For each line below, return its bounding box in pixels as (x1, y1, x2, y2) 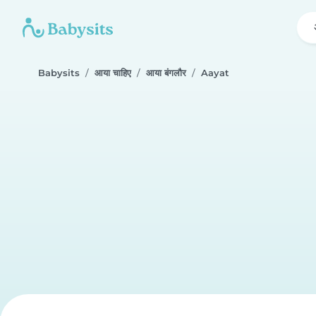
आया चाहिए (95, 68, 131, 78)
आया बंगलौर (146, 68, 186, 78)
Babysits (38, 68, 80, 78)
